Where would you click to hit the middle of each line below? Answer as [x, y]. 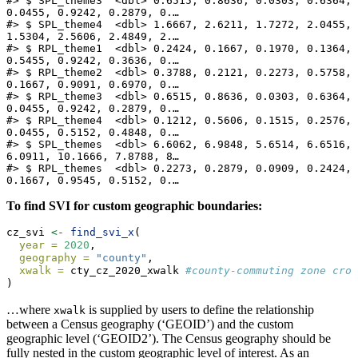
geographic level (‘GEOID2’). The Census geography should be [169, 339]
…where [30, 310]
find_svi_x [102, 233]
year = [38, 245]
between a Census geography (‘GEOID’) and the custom [150, 324]
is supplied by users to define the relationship [200, 310]
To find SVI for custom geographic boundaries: [134, 206]
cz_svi [29, 233]
